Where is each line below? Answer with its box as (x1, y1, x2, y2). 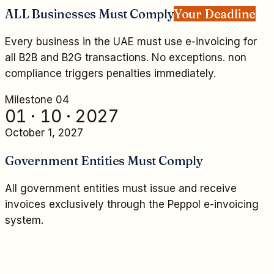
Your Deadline (173, 6, 256, 22)
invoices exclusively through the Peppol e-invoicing (5, 198, 259, 211)
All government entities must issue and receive (5, 182, 237, 195)
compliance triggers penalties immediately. (5, 67, 216, 80)
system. (5, 214, 43, 227)
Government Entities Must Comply (5, 153, 203, 169)
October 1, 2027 (5, 127, 83, 139)
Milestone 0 (5, 94, 62, 106)
